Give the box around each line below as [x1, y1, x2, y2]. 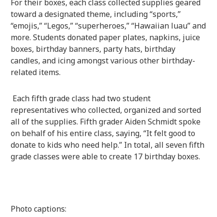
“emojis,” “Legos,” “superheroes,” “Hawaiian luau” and [11, 20, 206, 31]
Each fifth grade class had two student [11, 93, 151, 104]
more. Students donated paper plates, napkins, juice [11, 31, 201, 43]
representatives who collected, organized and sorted [11, 104, 201, 115]
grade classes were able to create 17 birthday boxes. [11, 151, 202, 162]
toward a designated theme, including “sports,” [11, 8, 181, 19]
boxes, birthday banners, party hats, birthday [11, 43, 176, 54]
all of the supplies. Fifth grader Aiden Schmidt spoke [11, 116, 201, 127]
